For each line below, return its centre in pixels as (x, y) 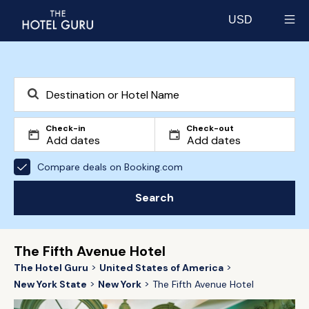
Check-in (66, 128)
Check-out (210, 128)
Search (154, 198)
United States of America (161, 268)
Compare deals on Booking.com (110, 167)
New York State (50, 284)
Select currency (268, 32)
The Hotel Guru (51, 268)
